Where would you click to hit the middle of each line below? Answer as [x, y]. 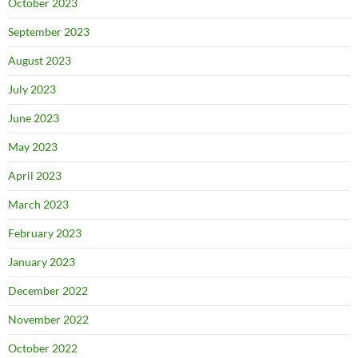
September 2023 [49, 32]
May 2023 [33, 147]
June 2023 [34, 118]
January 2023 [42, 262]
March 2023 [38, 205]
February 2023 [45, 233]
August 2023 [40, 61]
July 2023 [32, 89]
